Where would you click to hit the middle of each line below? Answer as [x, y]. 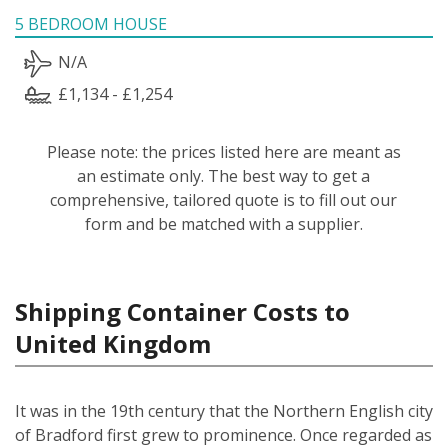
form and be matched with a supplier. [223, 223]
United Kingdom [113, 343]
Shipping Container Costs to [182, 311]
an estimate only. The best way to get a [224, 175]
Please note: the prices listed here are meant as [223, 151]
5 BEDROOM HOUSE [91, 23]
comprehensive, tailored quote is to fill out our [224, 199]
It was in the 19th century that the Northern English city [224, 410]
